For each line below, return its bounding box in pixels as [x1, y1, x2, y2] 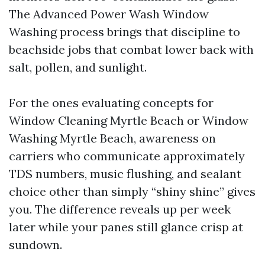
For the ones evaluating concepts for [9, 95, 214, 110]
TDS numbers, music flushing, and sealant [9, 166, 241, 181]
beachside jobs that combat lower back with [9, 42, 254, 57]
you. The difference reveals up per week [9, 202, 231, 216]
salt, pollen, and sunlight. [9, 60, 147, 75]
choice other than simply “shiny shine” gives [9, 184, 256, 199]
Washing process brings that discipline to [9, 24, 240, 39]
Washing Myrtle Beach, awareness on [9, 131, 216, 146]
